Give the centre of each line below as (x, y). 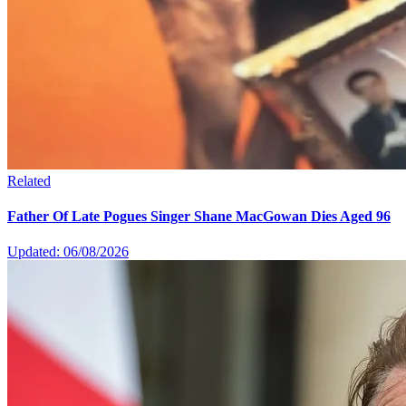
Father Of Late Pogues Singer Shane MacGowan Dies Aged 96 (199, 217)
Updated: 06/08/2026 (68, 252)
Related (29, 180)
